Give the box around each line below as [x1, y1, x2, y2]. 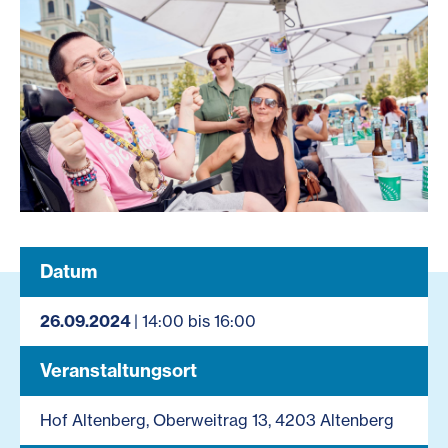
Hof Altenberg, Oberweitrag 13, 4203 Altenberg [40, 409, 394, 430]
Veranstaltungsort [40, 358, 197, 382]
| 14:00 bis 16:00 [130, 310, 256, 331]
